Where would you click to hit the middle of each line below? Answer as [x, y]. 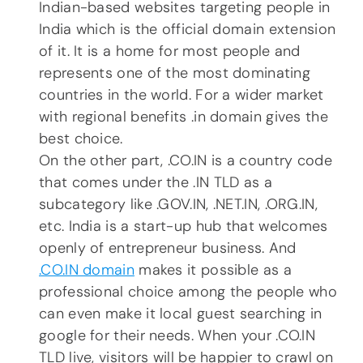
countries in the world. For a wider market [181, 95]
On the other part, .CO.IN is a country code [186, 161]
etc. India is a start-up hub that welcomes [184, 226]
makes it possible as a [213, 270]
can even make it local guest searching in [181, 314]
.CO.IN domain [87, 270]
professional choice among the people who [188, 292]
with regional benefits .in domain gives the [184, 117]
